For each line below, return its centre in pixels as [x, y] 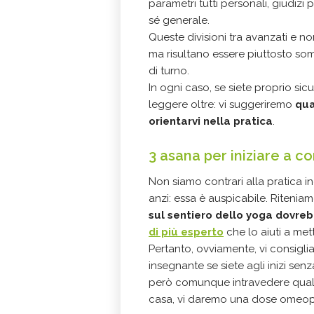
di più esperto [186, 232]
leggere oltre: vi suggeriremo [222, 104]
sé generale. [180, 20]
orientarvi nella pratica [211, 121]
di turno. [169, 71]
